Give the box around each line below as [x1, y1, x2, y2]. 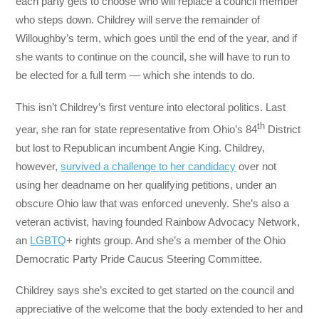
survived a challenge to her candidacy [61, 159, 236, 172]
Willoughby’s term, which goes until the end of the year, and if [16, 32, 298, 45]
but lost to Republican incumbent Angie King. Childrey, [16, 141, 266, 154]
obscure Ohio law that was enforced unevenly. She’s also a [16, 197, 290, 209]
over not [236, 159, 277, 172]
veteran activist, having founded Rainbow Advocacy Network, [16, 215, 300, 228]
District [265, 122, 301, 135]
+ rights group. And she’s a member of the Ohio [66, 234, 286, 246]
